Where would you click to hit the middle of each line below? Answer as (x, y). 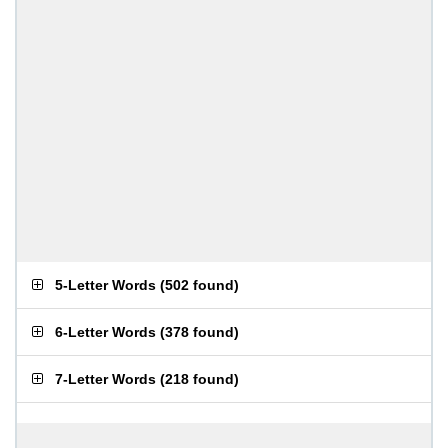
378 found (199, 332)
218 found (199, 379)
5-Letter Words (105, 285)
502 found (199, 285)
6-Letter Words (105, 332)
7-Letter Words (105, 379)
